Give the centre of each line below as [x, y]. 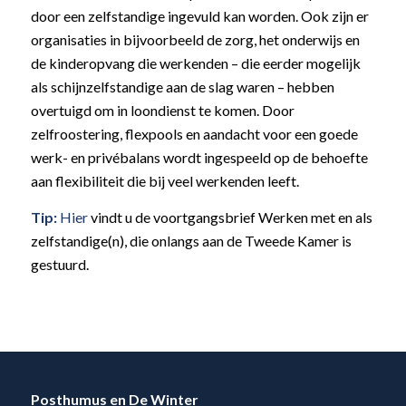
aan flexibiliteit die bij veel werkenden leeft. [164, 181]
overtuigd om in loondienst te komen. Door [162, 111]
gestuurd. [59, 264]
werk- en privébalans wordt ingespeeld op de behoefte [199, 158]
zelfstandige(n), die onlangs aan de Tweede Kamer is [191, 240]
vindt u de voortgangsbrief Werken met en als [230, 217]
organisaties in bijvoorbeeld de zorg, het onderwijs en [195, 40]
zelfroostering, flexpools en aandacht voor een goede [194, 134]
